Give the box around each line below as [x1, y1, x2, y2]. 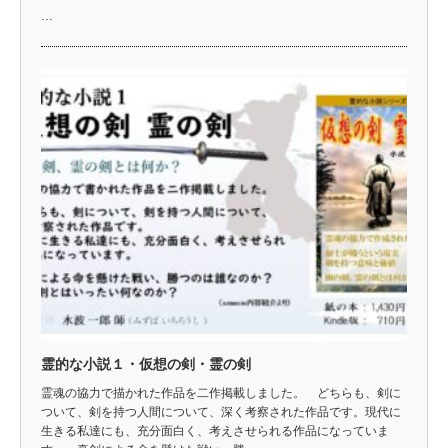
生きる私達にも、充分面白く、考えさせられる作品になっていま [41, 424, 389, 439]
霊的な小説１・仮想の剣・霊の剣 [41, 356, 251, 373]
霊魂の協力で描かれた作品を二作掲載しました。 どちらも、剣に [41, 386, 401, 401]
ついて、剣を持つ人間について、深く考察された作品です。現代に [41, 405, 401, 420]
